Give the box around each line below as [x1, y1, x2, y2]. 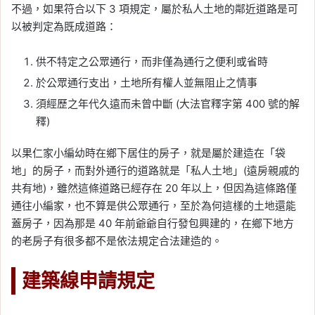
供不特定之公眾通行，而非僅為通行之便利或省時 [36, 55, 268, 69]
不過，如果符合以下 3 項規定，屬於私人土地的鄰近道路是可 [11, 2, 298, 16]
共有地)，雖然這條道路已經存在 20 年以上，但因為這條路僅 [11, 181, 297, 195]
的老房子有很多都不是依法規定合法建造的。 [11, 234, 222, 248]
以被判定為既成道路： [11, 20, 117, 34]
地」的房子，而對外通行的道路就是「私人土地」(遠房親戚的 [11, 164, 300, 178]
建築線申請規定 [22, 268, 155, 295]
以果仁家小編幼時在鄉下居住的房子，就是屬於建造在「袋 [11, 146, 285, 160]
